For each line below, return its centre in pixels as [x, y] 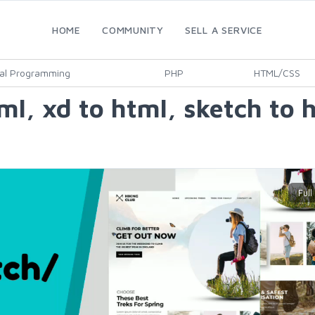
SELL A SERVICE [224, 30]
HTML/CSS [277, 73]
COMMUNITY [133, 30]
